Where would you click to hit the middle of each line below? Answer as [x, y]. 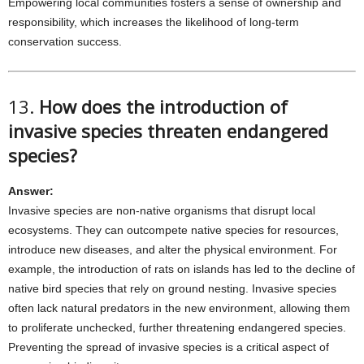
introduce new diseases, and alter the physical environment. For [173, 249]
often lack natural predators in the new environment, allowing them [179, 308]
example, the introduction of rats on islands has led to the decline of [182, 269]
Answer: [31, 191]
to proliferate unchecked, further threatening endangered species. [177, 327]
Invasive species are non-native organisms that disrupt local [162, 210]
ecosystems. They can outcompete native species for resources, [173, 230]
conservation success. [65, 41]
